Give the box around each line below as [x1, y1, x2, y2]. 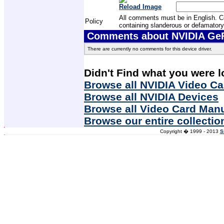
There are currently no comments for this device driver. [87, 45, 212, 51]
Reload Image [119, 2, 161, 10]
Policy [85, 17, 103, 25]
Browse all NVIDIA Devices [84, 90, 218, 102]
